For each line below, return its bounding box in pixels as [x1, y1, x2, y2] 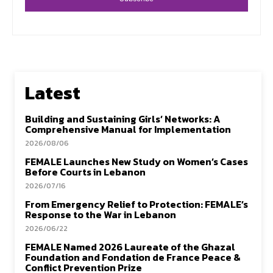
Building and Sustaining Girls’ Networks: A [25, 111, 221, 126]
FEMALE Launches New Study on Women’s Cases [25, 154, 248, 169]
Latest [25, 79, 80, 107]
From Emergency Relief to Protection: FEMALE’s [25, 196, 248, 211]
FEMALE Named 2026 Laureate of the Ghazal [25, 239, 235, 254]
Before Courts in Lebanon [25, 164, 146, 179]
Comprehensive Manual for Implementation [25, 121, 231, 136]
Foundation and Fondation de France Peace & [25, 249, 241, 264]
